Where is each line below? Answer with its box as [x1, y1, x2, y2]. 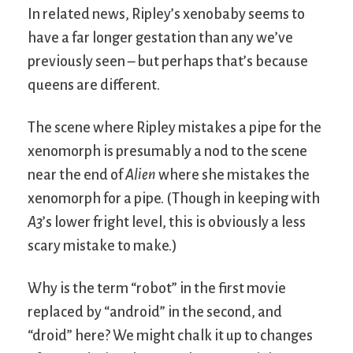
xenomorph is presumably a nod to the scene [28, 143, 307, 159]
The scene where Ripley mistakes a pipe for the [28, 119, 321, 136]
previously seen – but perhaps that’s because [28, 53, 308, 69]
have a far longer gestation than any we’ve [28, 29, 293, 46]
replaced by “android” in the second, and [28, 303, 282, 320]
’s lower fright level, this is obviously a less [43, 214, 306, 230]
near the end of [28, 166, 125, 183]
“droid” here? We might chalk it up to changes [28, 327, 313, 344]
